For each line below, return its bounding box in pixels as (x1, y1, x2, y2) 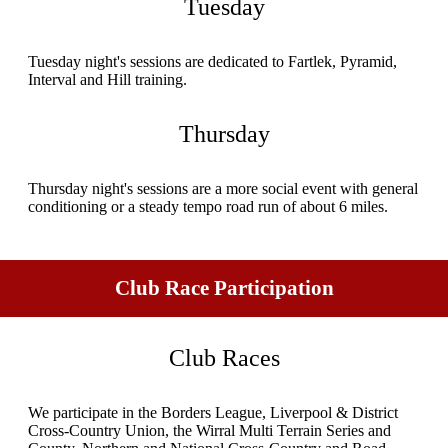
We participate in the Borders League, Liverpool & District (27, 403, 398, 421)
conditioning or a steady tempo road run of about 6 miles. (27, 198, 388, 216)
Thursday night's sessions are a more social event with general (27, 180, 418, 198)
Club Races (168, 344, 280, 371)
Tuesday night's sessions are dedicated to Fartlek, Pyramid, (27, 53, 397, 71)
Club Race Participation (114, 275, 334, 300)
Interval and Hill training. (27, 71, 187, 89)
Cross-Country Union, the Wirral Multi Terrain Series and (27, 421, 391, 439)
